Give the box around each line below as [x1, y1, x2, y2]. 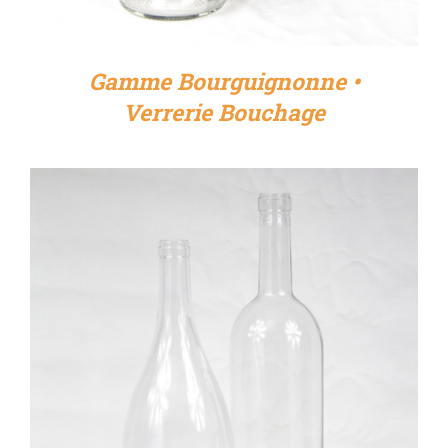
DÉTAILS [197, 400, 251, 418]
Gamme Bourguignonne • [88, 66, 360, 97]
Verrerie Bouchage [123, 97, 325, 128]
